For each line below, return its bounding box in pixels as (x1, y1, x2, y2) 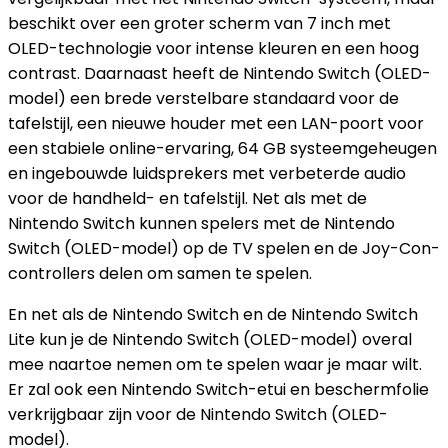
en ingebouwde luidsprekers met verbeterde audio (8, 162, 406, 185)
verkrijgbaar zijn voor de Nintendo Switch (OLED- (8, 403, 388, 426)
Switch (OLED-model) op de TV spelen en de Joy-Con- (8, 237, 440, 260)
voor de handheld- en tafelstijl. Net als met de (8, 187, 367, 210)
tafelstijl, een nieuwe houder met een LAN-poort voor (8, 112, 424, 135)
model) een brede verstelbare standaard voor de (8, 87, 399, 110)
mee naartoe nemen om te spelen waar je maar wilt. (8, 353, 422, 376)
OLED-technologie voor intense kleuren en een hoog (8, 37, 419, 60)
